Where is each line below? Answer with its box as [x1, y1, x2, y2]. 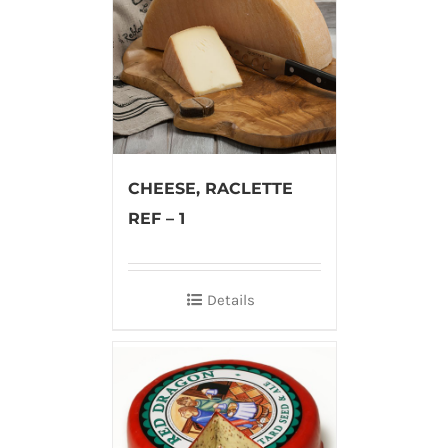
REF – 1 [127, 209, 185, 229]
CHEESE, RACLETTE [127, 179, 293, 199]
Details [207, 291, 255, 310]
